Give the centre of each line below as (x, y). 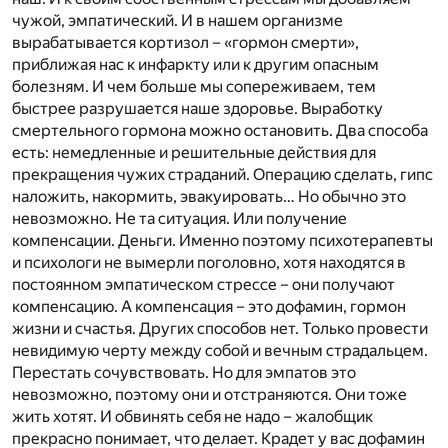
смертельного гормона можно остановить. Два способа (220, 130)
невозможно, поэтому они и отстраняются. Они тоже (209, 394)
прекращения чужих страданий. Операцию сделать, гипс (222, 174)
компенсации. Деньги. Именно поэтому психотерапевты (222, 240)
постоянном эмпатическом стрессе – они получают (203, 284)
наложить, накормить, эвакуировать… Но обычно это (209, 196)
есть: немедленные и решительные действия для (194, 152)
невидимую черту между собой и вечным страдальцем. (220, 350)
